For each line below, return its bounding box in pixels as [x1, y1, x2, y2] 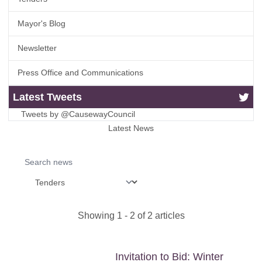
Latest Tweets [13, 91, 82, 103]
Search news [16, 152, 64, 161]
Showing [77, 211, 117, 220]
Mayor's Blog [18, 19, 65, 28]
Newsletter [18, 43, 57, 53]
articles [152, 211, 185, 220]
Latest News [108, 123, 154, 133]
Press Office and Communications [18, 68, 143, 77]
